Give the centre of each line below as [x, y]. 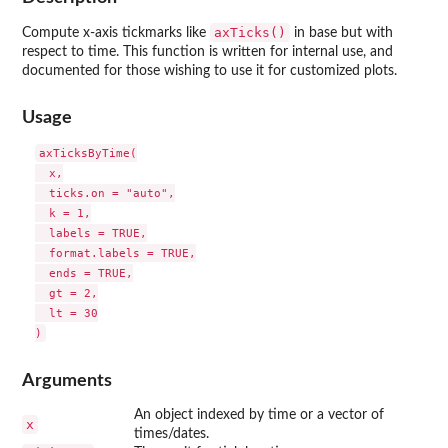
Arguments [67, 380]
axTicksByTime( [87, 153]
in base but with [341, 32]
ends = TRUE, [83, 273]
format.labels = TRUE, [115, 253]
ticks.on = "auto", [104, 193]
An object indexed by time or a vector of [259, 414]
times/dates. [171, 433]
